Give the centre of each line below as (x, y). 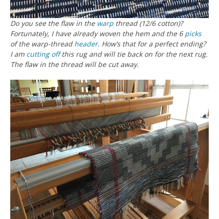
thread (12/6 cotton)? (148, 23)
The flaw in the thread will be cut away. (75, 65)
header (86, 44)
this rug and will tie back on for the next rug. (134, 54)
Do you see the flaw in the (54, 23)
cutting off (43, 54)
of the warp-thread (42, 44)
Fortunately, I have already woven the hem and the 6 (98, 34)
